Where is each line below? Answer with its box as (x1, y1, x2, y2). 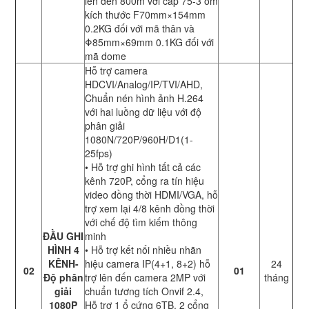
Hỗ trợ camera (85, 63, 148, 78)
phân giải (85, 119, 126, 133)
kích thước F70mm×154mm (85, 8, 206, 22)
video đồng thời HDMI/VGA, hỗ (85, 188, 219, 202)
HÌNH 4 (47, 243, 79, 257)
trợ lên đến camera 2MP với (85, 270, 206, 285)
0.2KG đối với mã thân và (85, 21, 195, 36)
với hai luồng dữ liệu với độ (85, 105, 202, 119)
